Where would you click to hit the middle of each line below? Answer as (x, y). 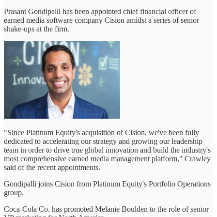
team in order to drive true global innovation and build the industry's (107, 150)
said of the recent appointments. (52, 167)
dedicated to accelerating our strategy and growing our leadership (103, 141)
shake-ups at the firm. (37, 29)
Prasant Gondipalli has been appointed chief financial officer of (100, 11)
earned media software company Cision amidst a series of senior (101, 20)
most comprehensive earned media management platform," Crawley (107, 158)
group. (14, 192)
